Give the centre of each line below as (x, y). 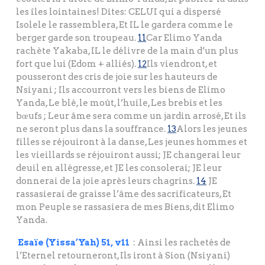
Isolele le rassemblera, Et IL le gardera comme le (125, 25)
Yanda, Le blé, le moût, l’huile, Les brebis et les (119, 103)
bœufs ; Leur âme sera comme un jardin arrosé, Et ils (131, 116)
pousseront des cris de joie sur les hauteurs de (117, 77)
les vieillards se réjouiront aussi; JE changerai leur (128, 155)
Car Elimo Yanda (184, 38)
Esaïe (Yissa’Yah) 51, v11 (74, 243)
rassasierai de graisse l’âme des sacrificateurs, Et (124, 194)
